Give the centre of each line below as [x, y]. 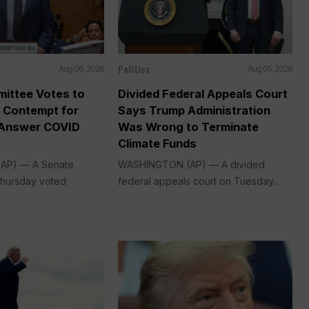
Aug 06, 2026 [81, 68]
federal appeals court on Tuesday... [198, 181]
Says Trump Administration [194, 110]
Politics [133, 68]
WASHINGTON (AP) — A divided [191, 164]
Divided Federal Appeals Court [202, 93]
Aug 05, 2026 [270, 68]
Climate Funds [157, 143]
